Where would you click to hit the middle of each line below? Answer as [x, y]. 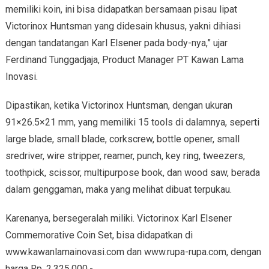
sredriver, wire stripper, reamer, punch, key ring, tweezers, [125, 156]
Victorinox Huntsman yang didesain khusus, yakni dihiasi [123, 26]
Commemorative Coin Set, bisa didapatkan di [99, 235]
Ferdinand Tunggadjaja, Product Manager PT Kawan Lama [124, 60]
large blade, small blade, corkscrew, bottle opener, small [122, 139]
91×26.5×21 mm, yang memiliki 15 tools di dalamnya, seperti [132, 122]
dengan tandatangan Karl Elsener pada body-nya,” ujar [116, 43]
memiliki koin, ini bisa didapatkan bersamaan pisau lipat [121, 10]
